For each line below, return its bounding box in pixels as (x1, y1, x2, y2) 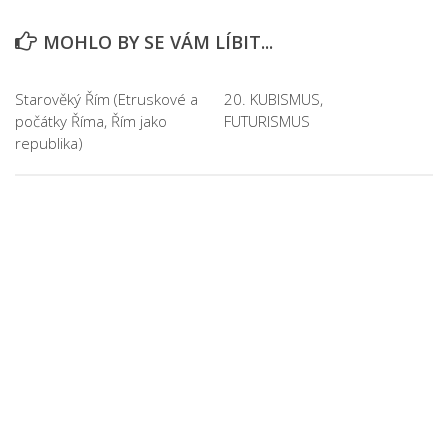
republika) (15, 133, 83, 153)
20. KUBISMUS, (224, 89, 323, 109)
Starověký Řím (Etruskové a (15, 89, 198, 109)
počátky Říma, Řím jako (15, 111, 167, 131)
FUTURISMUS (224, 111, 310, 131)
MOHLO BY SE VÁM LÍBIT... (43, 30, 273, 54)
